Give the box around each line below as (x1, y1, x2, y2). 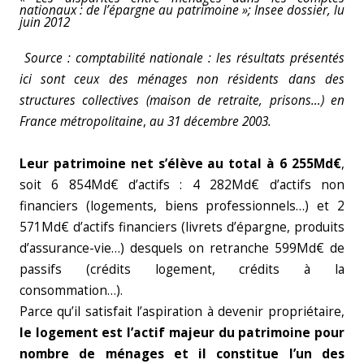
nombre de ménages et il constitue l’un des (19, 345, 344, 362)
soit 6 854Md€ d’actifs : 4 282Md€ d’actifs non (19, 176, 344, 193)
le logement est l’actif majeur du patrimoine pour (19, 324, 344, 341)
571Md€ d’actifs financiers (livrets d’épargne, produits (19, 219, 344, 236)
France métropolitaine (19, 113, 143, 130)
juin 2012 (19, 14, 70, 31)
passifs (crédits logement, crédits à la (19, 261, 344, 278)
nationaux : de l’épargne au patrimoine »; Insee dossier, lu (19, 2, 344, 19)
